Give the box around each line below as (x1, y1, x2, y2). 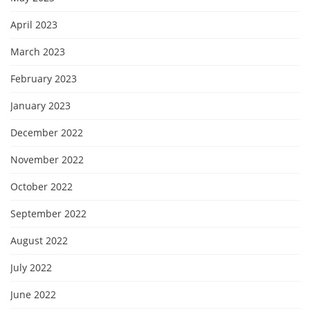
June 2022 (10, 288, 56, 302)
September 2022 (10, 207, 86, 221)
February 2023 (10, 72, 77, 86)
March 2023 (10, 45, 65, 59)
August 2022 (10, 234, 68, 248)
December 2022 (10, 126, 83, 140)
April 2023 (10, 18, 57, 32)
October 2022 (10, 180, 73, 194)
